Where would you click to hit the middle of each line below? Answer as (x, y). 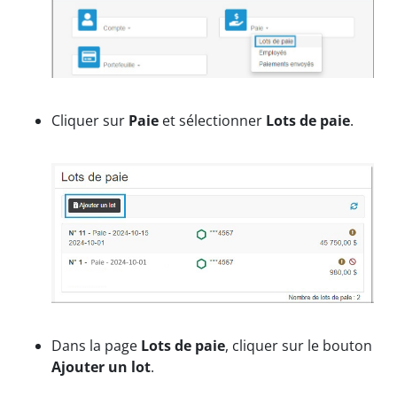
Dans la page (96, 345)
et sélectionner (212, 120)
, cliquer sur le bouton (299, 345)
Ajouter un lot (101, 366)
